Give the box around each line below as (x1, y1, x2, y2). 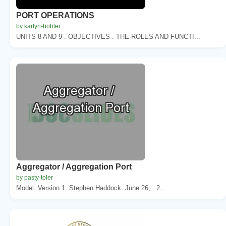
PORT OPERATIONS (16, 11, 94, 20)
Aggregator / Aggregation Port (16, 162, 132, 171)
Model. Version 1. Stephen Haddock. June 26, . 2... (16, 184, 166, 192)
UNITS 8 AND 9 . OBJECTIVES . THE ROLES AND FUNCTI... (16, 32, 200, 40)
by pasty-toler (16, 174, 53, 181)
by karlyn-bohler (16, 22, 61, 30)
